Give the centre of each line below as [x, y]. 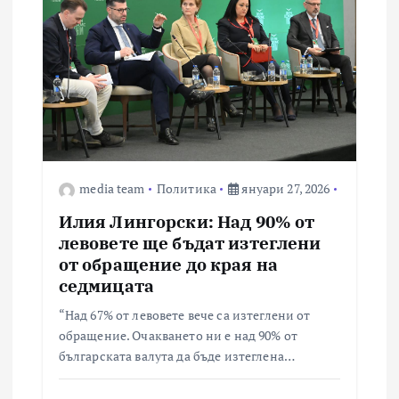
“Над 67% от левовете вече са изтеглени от [184, 315]
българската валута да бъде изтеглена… [176, 356]
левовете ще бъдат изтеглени [190, 243]
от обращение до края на [168, 265]
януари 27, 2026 [285, 189]
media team [112, 189]
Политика [186, 189]
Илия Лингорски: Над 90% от [187, 222]
